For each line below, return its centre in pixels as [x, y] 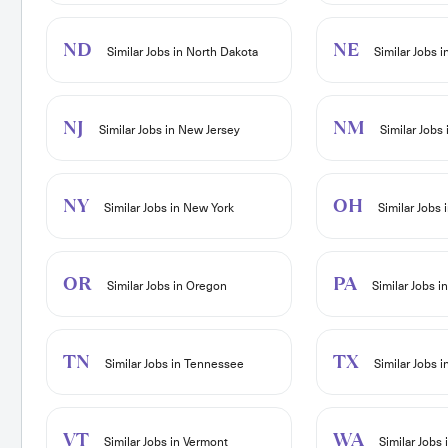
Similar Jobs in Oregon [165, 286]
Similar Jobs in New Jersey [167, 130]
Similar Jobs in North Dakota [180, 52]
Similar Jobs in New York [167, 208]
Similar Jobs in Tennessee [172, 364]
